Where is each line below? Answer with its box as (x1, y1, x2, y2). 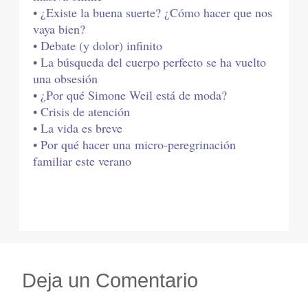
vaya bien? (33, 21, 90, 38)
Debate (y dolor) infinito (41, 37, 163, 54)
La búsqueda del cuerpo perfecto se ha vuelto (41, 54, 267, 71)
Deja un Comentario (22, 269, 199, 291)
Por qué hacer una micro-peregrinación (41, 136, 236, 153)
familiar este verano (33, 153, 132, 170)
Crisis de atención (41, 103, 131, 120)
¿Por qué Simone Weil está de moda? (41, 87, 228, 104)
